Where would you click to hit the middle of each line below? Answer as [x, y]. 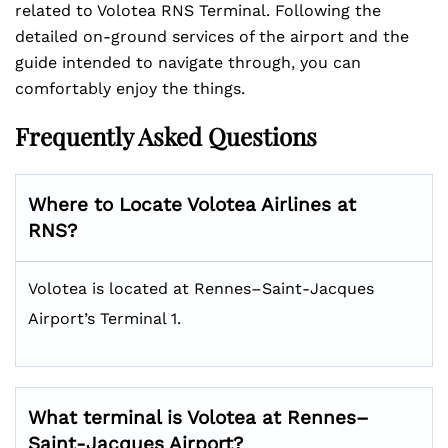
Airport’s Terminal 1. [104, 318]
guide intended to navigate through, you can [188, 62]
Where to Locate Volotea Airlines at [192, 204]
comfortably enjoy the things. [130, 88]
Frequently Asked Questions [166, 136]
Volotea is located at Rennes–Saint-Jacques [201, 288]
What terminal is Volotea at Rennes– [198, 417]
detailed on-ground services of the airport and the [212, 36]
